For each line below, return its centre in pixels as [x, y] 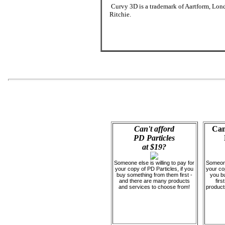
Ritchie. [120, 14]
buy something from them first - [154, 175]
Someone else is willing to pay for [154, 163]
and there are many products [154, 181]
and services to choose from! [154, 187]
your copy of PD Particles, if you [154, 169]
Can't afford [154, 129]
